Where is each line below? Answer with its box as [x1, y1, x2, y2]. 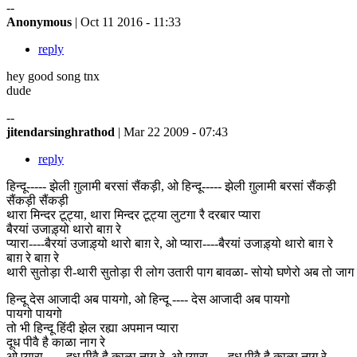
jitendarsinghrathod [6, 124, 118, 139]
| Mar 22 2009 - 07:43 [118, 124, 228, 139]
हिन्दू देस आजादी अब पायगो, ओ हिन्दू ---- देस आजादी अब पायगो [6, 292, 290, 306]
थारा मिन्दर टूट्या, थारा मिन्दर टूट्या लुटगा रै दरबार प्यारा [6, 207, 261, 222]
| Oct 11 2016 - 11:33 [75, 14, 181, 29]
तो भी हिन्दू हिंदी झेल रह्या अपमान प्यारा [6, 320, 178, 335]
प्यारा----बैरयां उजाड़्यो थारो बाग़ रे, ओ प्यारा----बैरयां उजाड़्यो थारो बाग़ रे [6, 236, 333, 250]
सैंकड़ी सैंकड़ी [6, 193, 69, 207]
